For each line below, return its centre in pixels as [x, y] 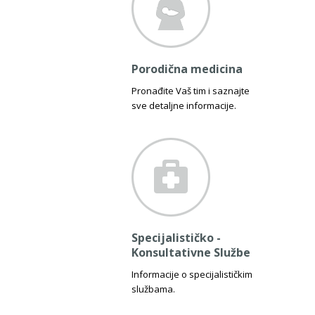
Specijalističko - [176, 238]
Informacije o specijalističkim [192, 274]
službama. [153, 289]
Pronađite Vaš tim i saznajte [191, 91]
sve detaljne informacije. [184, 105]
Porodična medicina [187, 69]
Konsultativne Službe [191, 252]
